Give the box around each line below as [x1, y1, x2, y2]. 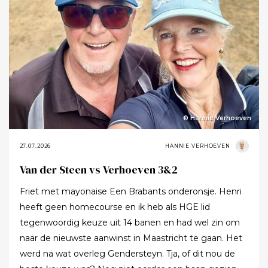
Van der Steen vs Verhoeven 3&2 [19, 162, 178, 177]
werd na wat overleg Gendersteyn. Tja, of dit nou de [19, 248, 43, 259]
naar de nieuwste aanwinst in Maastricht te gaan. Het [19, 232, 242, 243]
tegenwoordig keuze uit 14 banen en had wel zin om [19, 217, 240, 228]
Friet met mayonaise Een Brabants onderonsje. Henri [19, 185, 109, 197]
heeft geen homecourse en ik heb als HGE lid [19, 201, 210, 212]
